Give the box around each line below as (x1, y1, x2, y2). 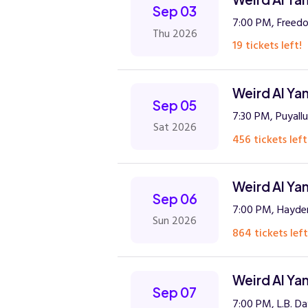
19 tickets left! (232, 36, 302, 55)
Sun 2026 (153, 212, 197, 230)
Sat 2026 (153, 118, 197, 136)
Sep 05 (153, 96, 197, 113)
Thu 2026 (152, 24, 197, 43)
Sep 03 (153, 3, 197, 20)
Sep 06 (152, 190, 197, 207)
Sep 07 (153, 283, 197, 300)
